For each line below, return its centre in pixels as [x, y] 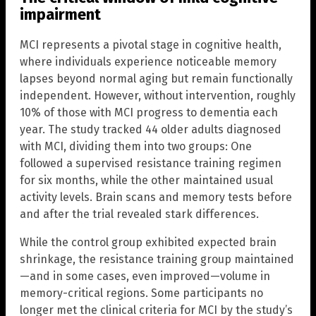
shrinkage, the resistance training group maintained [157, 259]
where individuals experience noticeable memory [148, 61]
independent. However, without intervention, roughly [158, 95]
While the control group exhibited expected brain [148, 242]
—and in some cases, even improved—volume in [145, 276]
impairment [60, 15]
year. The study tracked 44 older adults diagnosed [151, 129]
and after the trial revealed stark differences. [139, 214]
